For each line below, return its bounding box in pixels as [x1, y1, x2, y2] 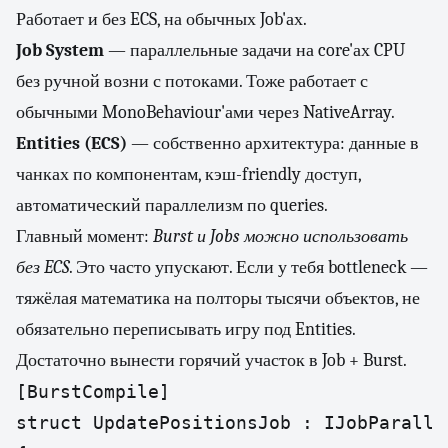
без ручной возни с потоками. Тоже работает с [16, 71, 368, 92]
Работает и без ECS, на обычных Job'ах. [16, 9, 307, 30]
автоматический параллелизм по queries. [16, 195, 328, 216]
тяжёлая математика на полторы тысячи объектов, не [16, 288, 420, 309]
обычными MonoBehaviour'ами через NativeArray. [16, 102, 395, 123]
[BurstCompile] [16, 381, 170, 402]
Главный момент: [16, 226, 153, 247]
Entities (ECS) [16, 133, 127, 154]
